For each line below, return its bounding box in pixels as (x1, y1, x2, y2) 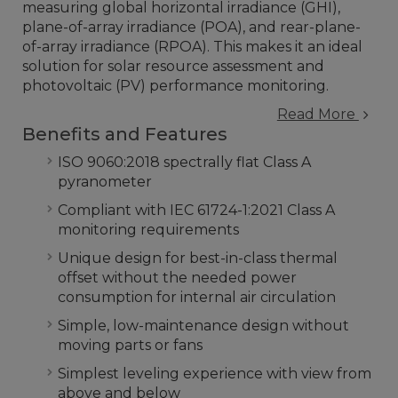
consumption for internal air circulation (58, 289, 336, 306)
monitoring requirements (58, 221, 239, 238)
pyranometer (58, 173, 152, 190)
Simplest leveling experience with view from (58, 365, 371, 382)
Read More (276, 106, 359, 123)
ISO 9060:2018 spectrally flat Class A (58, 154, 311, 171)
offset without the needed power (58, 269, 297, 286)
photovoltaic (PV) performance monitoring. (22, 77, 329, 94)
